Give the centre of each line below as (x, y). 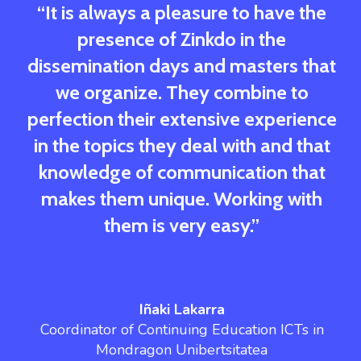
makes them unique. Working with (182, 199)
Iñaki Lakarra (182, 310)
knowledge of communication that (182, 172)
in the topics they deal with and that (182, 146)
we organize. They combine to (182, 93)
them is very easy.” (182, 226)
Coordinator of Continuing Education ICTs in (182, 330)
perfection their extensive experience (182, 119)
